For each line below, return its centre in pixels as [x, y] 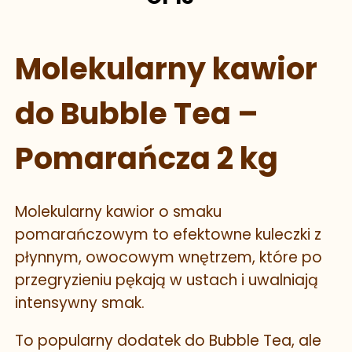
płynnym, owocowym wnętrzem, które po [169, 258]
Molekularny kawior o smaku [118, 212]
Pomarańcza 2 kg [147, 158]
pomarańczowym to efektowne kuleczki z [168, 235]
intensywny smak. [80, 303]
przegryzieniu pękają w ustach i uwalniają [167, 280]
